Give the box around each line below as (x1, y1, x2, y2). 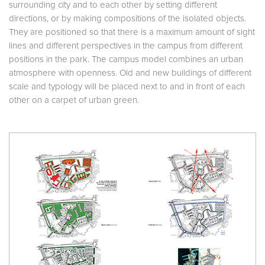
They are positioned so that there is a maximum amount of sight (9, 28, 255, 37)
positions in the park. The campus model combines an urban (9, 55, 243, 64)
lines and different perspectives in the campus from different (9, 41, 243, 51)
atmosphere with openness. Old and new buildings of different (9, 69, 251, 78)
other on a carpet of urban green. (9, 96, 139, 105)
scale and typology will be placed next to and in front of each (9, 82, 245, 92)
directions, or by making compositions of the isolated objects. (9, 14, 246, 24)
